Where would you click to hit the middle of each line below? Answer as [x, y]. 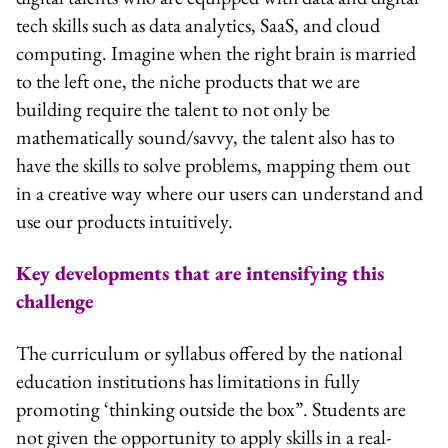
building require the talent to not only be [173, 108]
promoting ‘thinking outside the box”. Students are [211, 408]
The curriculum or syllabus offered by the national [209, 352]
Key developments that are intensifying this [200, 272]
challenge [54, 300]
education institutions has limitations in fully [188, 380]
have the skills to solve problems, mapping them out [213, 164]
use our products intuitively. [124, 220]
